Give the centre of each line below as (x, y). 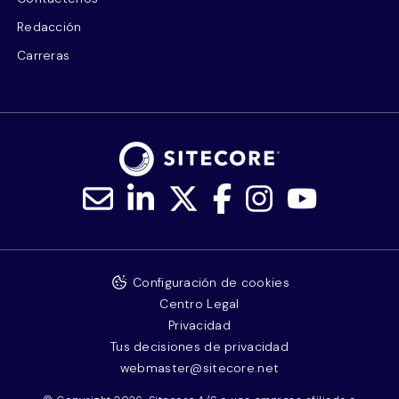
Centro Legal (199, 303)
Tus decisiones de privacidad (199, 346)
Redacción (49, 26)
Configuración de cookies (211, 282)
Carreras (44, 55)
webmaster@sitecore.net (199, 367)
